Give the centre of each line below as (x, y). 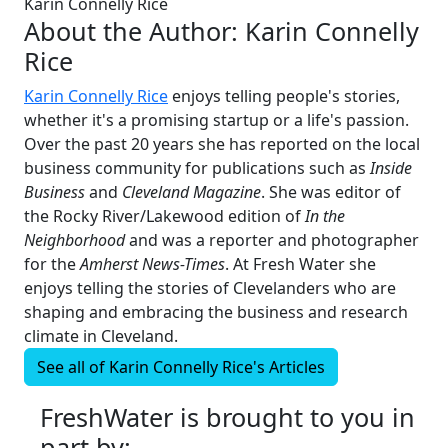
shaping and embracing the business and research (216, 312)
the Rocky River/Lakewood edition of (164, 216)
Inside (391, 168)
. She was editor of (331, 192)
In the (325, 216)
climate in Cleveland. (101, 336)
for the (52, 264)
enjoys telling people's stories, (284, 96)
